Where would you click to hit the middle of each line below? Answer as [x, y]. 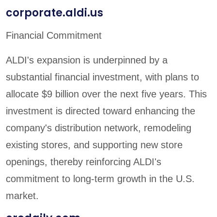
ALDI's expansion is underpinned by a [87, 60]
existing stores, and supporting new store [94, 145]
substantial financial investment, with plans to [102, 77]
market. [22, 196]
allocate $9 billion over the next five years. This [106, 94]
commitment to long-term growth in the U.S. [100, 179]
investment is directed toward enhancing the [101, 111]
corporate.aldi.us [54, 13]
